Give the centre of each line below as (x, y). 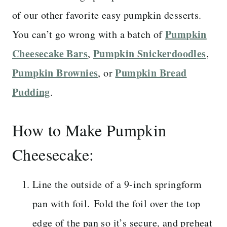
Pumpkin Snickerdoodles (149, 53)
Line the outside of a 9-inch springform (117, 184)
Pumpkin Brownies (55, 72)
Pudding (31, 92)
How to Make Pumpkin (89, 130)
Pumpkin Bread (151, 72)
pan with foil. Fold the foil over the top (117, 203)
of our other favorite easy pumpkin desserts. (107, 15)
